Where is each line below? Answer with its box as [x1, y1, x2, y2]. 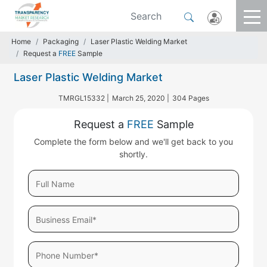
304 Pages [172, 94, 209, 103]
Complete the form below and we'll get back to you [34, 136, 233, 147]
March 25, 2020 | [111, 94, 169, 103]
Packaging [43, 37, 79, 46]
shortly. [119, 149, 148, 159]
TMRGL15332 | [58, 94, 109, 103]
